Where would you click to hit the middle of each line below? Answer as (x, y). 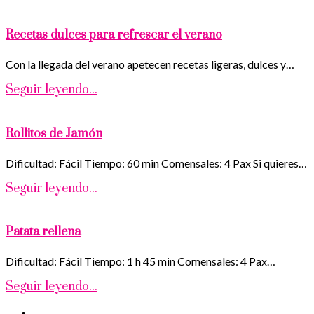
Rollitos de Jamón (54, 134)
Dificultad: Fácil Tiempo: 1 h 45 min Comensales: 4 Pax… (141, 261)
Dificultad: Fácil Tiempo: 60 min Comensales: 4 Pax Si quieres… (156, 163)
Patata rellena (43, 232)
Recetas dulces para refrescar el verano (114, 35)
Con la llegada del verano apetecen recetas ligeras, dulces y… (150, 64)
